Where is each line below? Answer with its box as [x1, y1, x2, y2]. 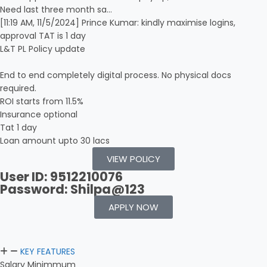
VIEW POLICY [107, 153, 160, 165]
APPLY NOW [108, 201, 159, 213]
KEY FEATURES [20, 246, 75, 257]
